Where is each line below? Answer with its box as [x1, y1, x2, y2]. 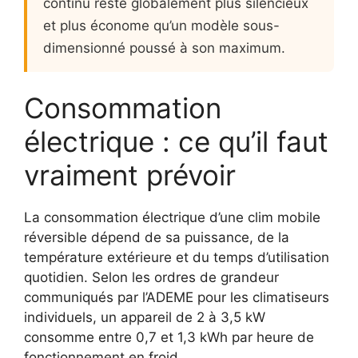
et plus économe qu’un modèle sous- [43, 17, 280, 34]
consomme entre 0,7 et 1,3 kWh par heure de [24, 328, 314, 345]
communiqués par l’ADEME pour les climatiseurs [24, 288, 329, 305]
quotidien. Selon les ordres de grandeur [24, 268, 279, 285]
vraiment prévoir [24, 157, 236, 192]
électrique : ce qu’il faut [24, 124, 328, 158]
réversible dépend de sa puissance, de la [24, 229, 289, 245]
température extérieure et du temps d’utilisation [24, 249, 329, 265]
